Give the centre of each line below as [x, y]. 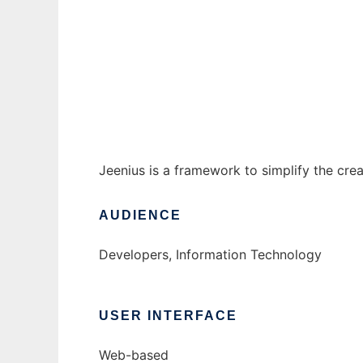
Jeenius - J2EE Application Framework [218, 28]
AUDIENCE [140, 216]
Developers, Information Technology [210, 255]
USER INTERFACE [168, 316]
